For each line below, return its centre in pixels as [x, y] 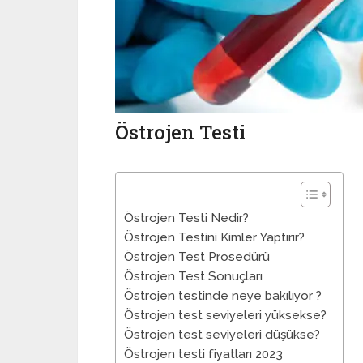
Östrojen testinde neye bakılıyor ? [223, 296]
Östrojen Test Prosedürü [197, 257]
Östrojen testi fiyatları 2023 [203, 354]
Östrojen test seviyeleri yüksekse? [225, 315]
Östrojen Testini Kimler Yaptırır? [214, 237]
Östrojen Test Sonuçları [193, 276]
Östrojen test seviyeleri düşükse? [222, 335]
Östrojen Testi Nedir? [186, 218]
